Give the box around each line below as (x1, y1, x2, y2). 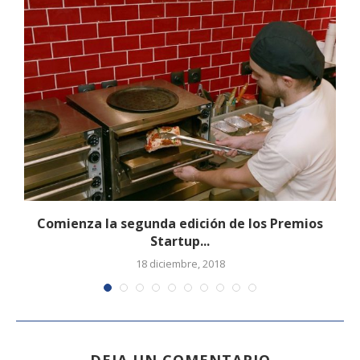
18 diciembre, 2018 (135, 256, 225, 272)
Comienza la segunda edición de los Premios (37, 215, 323, 233)
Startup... (150, 232, 210, 251)
